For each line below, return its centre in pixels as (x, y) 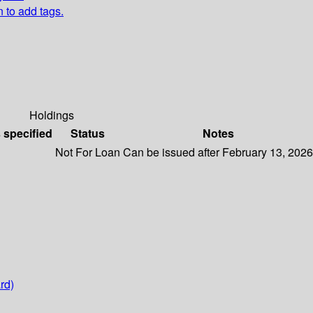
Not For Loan (88, 152)
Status (88, 133)
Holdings (52, 115)
